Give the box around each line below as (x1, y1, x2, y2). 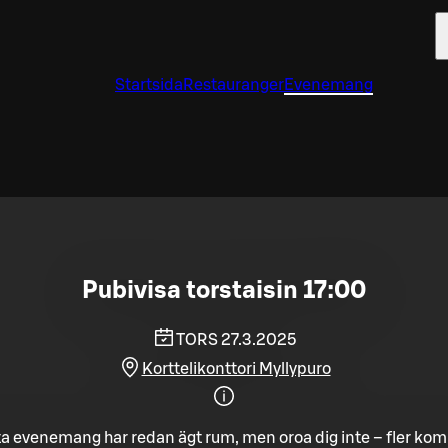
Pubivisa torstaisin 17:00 (82, 278, 366, 303)
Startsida (115, 77, 183, 93)
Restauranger (183, 77, 284, 93)
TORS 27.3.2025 (175, 331, 297, 348)
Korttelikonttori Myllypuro (141, 360, 331, 377)
